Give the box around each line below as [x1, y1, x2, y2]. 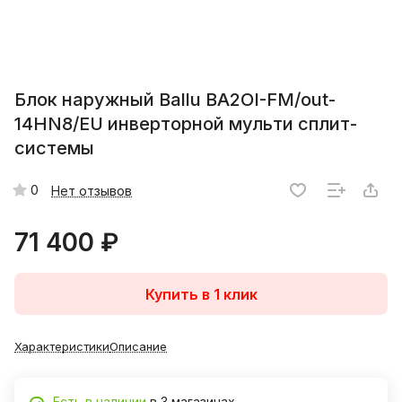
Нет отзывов [51, 182, 132, 198]
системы [14, 137, 94, 160]
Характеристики [14, 339, 109, 354]
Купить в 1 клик [144, 284, 258, 303]
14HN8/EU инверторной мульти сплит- [14, 113, 357, 135]
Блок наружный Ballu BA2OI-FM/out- [14, 89, 336, 111]
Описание [109, 339, 167, 354]
